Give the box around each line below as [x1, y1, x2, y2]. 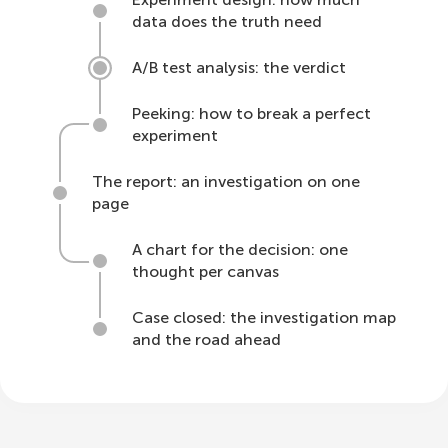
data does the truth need [132, 12, 322, 31]
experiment [132, 126, 218, 145]
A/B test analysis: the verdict [132, 58, 346, 77]
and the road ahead [132, 330, 281, 349]
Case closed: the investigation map [132, 308, 396, 327]
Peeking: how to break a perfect [132, 104, 371, 123]
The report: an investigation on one [92, 172, 360, 191]
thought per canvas [132, 262, 279, 281]
